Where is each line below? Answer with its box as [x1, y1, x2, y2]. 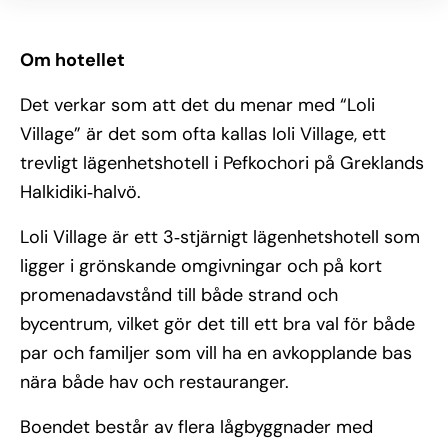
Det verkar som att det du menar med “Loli [20, 93, 375, 117]
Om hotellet [20, 48, 125, 72]
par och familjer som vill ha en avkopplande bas [20, 341, 412, 365]
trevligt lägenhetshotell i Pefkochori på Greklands [20, 151, 424, 175]
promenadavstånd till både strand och [20, 283, 338, 307]
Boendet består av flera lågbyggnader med [20, 415, 373, 439]
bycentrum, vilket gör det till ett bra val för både [20, 312, 415, 336]
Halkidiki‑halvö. [20, 180, 141, 204]
